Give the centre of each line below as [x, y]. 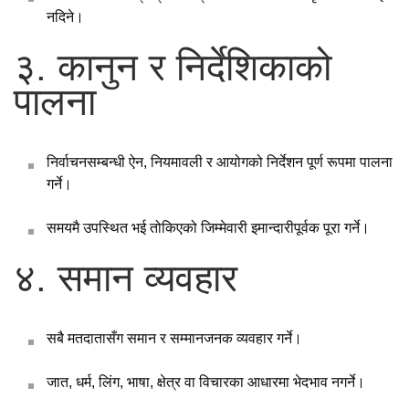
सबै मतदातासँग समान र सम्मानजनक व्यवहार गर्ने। [174, 338]
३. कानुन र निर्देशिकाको [173, 67]
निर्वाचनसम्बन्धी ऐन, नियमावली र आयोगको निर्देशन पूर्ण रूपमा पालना [220, 162]
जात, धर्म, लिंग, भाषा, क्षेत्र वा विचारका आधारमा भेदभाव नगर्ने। [206, 382]
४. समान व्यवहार [126, 278]
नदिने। [65, 16]
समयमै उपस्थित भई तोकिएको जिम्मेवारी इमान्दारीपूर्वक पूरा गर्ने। [208, 227]
